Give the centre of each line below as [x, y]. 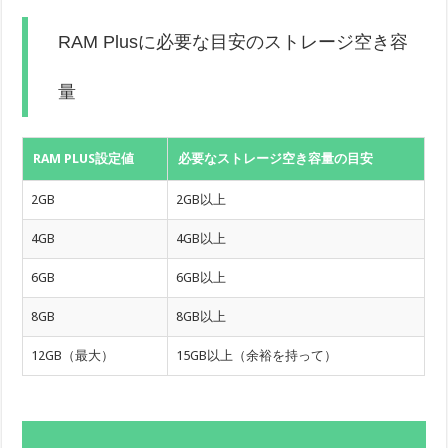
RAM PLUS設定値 [84, 159]
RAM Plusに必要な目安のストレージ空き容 [233, 42]
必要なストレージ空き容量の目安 [276, 159]
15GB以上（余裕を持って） [257, 356]
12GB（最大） [73, 356]
